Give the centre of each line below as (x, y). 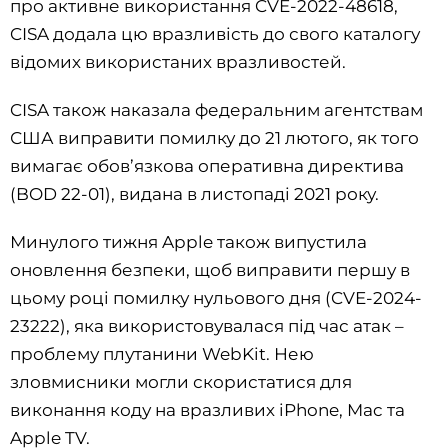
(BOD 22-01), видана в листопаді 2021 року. (194, 193)
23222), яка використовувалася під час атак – (207, 325)
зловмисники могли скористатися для (181, 381)
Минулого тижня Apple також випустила (188, 241)
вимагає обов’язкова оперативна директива (207, 165)
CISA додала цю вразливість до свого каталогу (215, 33)
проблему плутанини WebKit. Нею (162, 353)
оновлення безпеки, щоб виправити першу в (210, 269)
